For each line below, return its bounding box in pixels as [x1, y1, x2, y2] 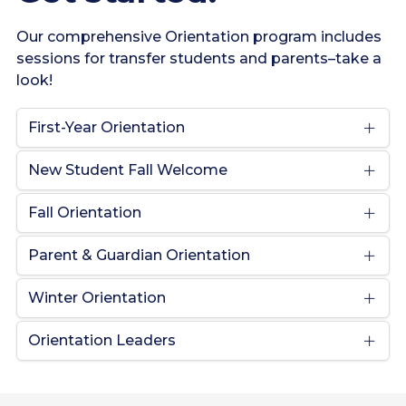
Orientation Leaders [28, 332, 176, 349]
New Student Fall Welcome [28, 161, 227, 179]
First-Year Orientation [28, 119, 186, 136]
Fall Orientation [28, 204, 141, 221]
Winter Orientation [28, 289, 166, 306]
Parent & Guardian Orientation [28, 246, 250, 264]
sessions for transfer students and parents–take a [16, 50, 382, 67]
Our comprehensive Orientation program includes [16, 28, 382, 45]
